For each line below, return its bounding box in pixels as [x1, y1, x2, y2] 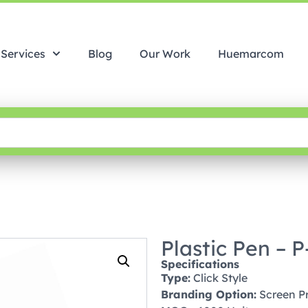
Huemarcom [217, 47, 284, 60]
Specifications [161, 257, 239, 271]
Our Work [139, 47, 190, 60]
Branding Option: [161, 287, 256, 301]
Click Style [190, 271, 247, 285]
